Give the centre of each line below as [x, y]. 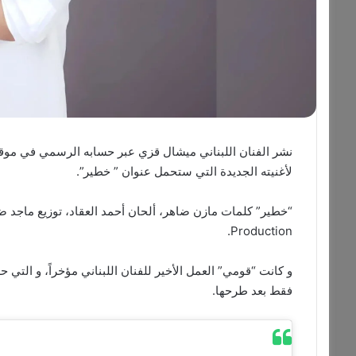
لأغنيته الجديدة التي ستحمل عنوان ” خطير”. [185, 171]
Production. [262, 230]
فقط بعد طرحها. [253, 290]
